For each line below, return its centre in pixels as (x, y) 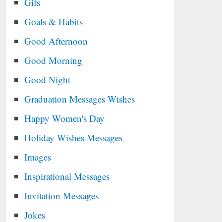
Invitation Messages (62, 195)
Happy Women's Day (65, 118)
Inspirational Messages (67, 176)
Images (38, 157)
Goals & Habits (54, 22)
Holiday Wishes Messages (74, 138)
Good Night (48, 80)
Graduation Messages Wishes (80, 99)
